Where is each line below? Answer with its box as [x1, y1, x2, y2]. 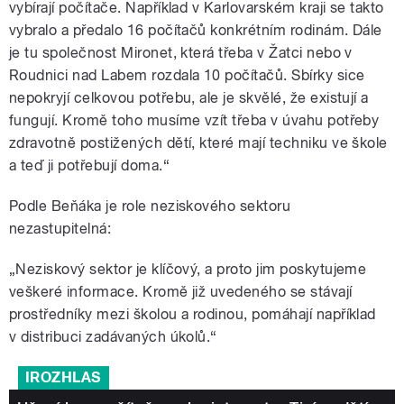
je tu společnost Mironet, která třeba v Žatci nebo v [9, 43, 353, 61]
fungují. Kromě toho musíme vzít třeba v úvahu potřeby [9, 111, 380, 129]
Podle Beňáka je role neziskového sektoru [9, 197, 291, 215]
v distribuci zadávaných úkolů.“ [9, 327, 217, 345]
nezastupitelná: [9, 219, 112, 237]
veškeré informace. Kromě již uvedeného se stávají [9, 282, 353, 300]
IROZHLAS [25, 368, 102, 386]
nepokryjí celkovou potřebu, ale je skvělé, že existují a [9, 88, 369, 106]
